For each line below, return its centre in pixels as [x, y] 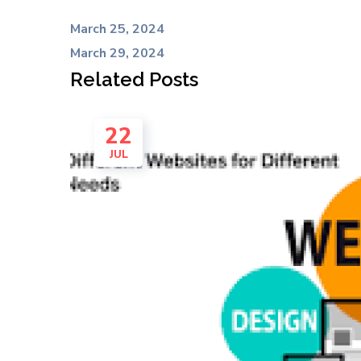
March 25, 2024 [117, 29]
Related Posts [134, 79]
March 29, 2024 [117, 53]
